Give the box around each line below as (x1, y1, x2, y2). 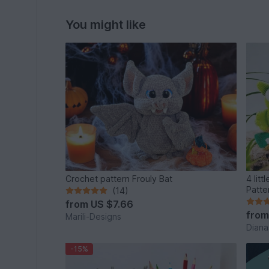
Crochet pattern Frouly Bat (132, 173, 173, 184)
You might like (65, 17, 147, 32)
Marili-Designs (65, 211, 122, 222)
